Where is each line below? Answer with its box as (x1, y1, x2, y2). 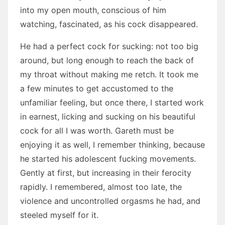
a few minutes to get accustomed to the (20, 83, 173, 93)
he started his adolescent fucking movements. (20, 154, 196, 164)
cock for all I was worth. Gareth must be (20, 126, 174, 136)
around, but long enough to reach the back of (20, 55, 194, 65)
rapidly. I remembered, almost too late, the (20, 182, 182, 192)
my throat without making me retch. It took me (20, 69, 198, 79)
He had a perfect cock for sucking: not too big (20, 41, 198, 51)
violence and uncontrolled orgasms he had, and (20, 196, 200, 206)
